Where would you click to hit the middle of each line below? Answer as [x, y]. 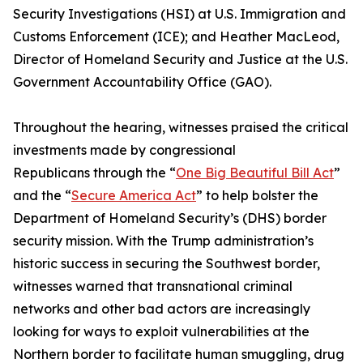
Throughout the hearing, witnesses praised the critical [181, 127]
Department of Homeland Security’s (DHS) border [170, 218]
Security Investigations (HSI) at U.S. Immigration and [179, 14]
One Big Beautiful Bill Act [255, 173]
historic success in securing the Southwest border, [167, 263]
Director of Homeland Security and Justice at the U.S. [180, 59]
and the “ [42, 195]
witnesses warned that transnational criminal [153, 286]
